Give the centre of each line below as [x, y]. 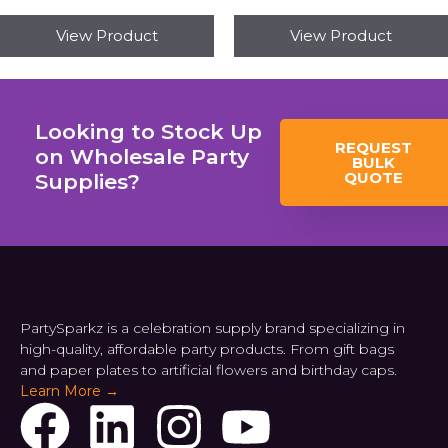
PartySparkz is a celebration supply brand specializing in [212, 328]
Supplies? [87, 182]
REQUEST [374, 148]
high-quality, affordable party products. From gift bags [207, 349]
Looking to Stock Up [148, 132]
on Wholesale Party [142, 157]
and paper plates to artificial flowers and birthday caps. [208, 370]
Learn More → [69, 391]
